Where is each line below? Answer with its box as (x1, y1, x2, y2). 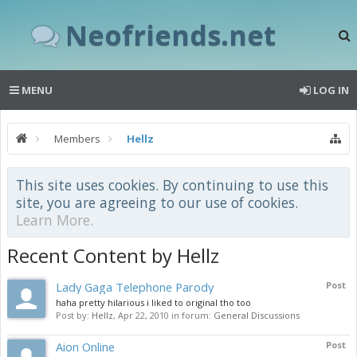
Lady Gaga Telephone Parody (56, 279, 214, 295)
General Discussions (214, 309, 300, 321)
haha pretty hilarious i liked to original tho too (56, 296, 251, 308)
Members (54, 131, 100, 146)
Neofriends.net (65, 16, 276, 53)
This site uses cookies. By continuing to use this (16, 175, 328, 194)
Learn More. (16, 210, 93, 229)
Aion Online (56, 339, 115, 355)
